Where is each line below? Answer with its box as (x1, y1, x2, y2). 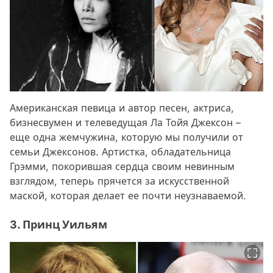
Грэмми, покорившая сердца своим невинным (10, 160, 235, 173)
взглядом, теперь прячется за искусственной (10, 175, 229, 188)
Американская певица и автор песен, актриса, (10, 102, 234, 115)
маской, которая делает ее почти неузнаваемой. (10, 190, 246, 202)
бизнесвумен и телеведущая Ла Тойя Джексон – (10, 116, 241, 129)
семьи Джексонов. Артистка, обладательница (10, 146, 231, 158)
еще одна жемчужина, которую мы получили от (10, 131, 243, 144)
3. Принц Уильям (10, 218, 107, 232)
